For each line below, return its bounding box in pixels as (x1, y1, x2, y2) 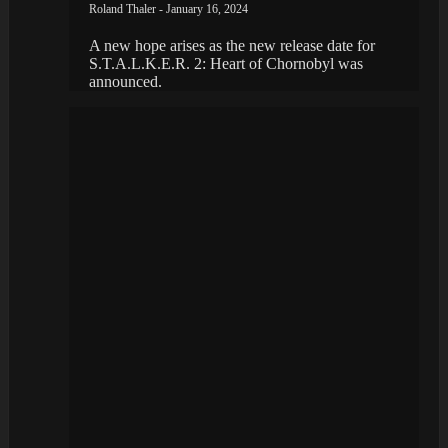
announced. (89, 72, 162, 90)
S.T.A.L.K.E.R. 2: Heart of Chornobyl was (89, 54, 363, 72)
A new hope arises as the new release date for (89, 36, 375, 54)
